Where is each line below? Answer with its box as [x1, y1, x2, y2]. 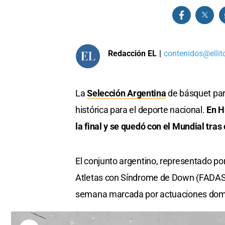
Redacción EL [108, 48, 157, 58]
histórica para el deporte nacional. [75, 104, 207, 116]
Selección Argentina [87, 88, 166, 99]
